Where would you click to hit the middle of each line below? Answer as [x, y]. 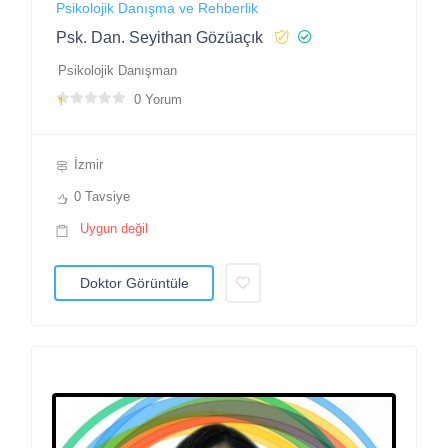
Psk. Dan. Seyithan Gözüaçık [159, 37]
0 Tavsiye [102, 196]
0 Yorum [158, 99]
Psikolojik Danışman [117, 70]
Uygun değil [114, 228]
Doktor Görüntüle [134, 282]
